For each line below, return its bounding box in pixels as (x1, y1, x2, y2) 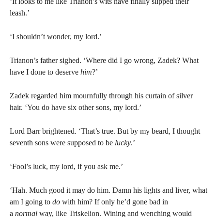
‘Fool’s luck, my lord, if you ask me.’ (10, 162, 123, 170)
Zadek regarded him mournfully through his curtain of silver (10, 92, 193, 100)
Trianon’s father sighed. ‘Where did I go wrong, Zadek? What (10, 56, 199, 64)
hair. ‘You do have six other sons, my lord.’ (10, 103, 141, 111)
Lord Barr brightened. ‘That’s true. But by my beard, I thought (10, 127, 200, 135)
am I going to (10, 198, 52, 206)
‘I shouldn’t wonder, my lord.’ (10, 32, 102, 41)
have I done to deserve (10, 68, 80, 76)
